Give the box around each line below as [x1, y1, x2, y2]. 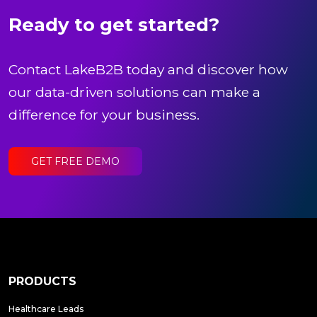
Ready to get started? [8, 13, 219, 36]
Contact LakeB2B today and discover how [8, 60, 288, 78]
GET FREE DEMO [31, 154, 120, 168]
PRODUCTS [8, 275, 76, 289]
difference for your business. [8, 105, 200, 123]
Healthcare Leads [8, 304, 83, 315]
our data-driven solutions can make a [8, 83, 260, 100]
